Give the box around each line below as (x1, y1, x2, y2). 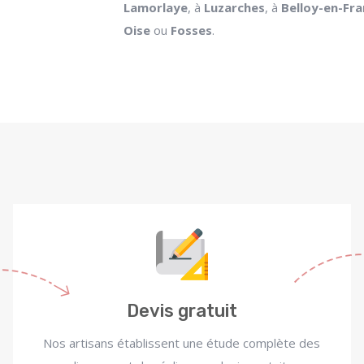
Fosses (171, 22, 212, 38)
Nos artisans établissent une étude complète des (43, 335, 321, 351)
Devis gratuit (126, 300, 237, 322)
